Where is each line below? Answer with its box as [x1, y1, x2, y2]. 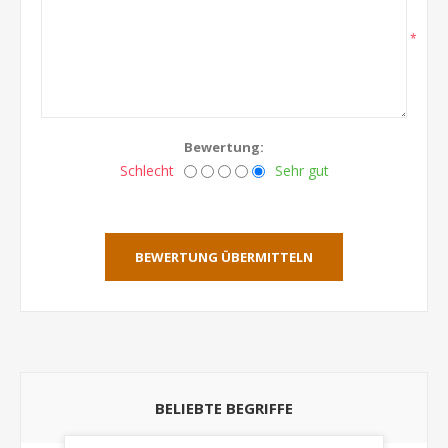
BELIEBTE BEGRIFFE [155, 398, 293, 418]
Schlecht [119, 161, 174, 180]
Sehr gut [274, 161, 329, 180]
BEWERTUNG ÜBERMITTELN [135, 248, 313, 266]
